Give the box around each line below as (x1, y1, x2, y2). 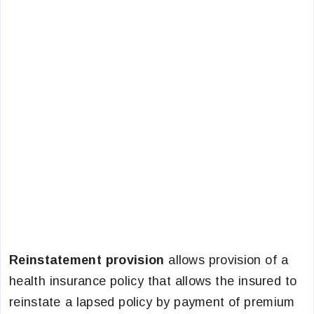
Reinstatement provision (9, 253, 169, 267)
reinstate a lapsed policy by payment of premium (9, 295, 295, 309)
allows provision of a (168, 253, 289, 267)
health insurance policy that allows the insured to (9, 274, 297, 288)
